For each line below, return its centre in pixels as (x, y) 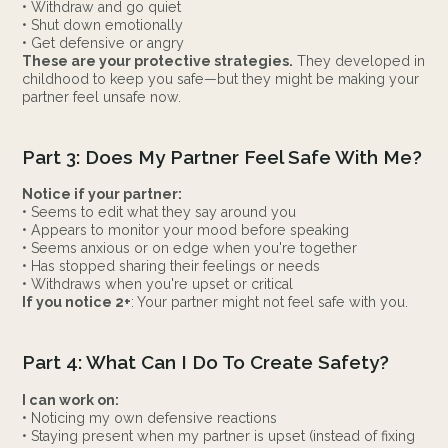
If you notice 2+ (77, 302)
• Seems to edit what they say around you (159, 212)
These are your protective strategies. (158, 60)
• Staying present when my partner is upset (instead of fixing (219, 435)
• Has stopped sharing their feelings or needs (171, 266)
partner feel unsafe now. (102, 96)
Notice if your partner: (102, 194)
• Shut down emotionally (103, 24)
